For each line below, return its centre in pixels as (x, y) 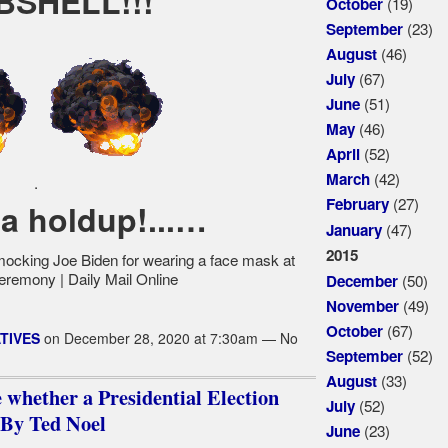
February (357, 204)
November (362, 305)
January (353, 229)
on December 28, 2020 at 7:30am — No (168, 338)
